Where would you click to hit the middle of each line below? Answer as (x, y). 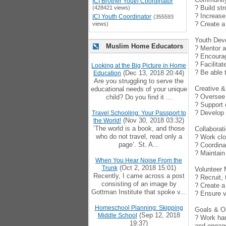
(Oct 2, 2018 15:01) (147, 168)
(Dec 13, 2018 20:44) (153, 73)
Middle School (117, 215)
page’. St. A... (139, 145)
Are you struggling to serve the (139, 81)
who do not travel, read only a (139, 136)
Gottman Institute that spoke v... (139, 192)
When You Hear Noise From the (139, 160)
